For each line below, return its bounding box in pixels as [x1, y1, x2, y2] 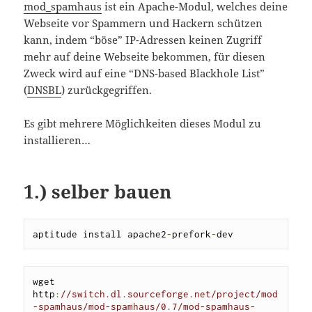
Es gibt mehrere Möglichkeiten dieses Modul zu [24, 116, 262, 131]
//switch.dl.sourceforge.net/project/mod [61, 288, 279, 300]
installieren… [24, 133, 91, 148]
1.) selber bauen [24, 179, 172, 205]
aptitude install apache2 [33, 228, 167, 240]
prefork [172, 228, 212, 240]
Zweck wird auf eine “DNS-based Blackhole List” [24, 66, 265, 81]
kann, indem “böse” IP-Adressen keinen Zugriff [24, 33, 263, 47]
